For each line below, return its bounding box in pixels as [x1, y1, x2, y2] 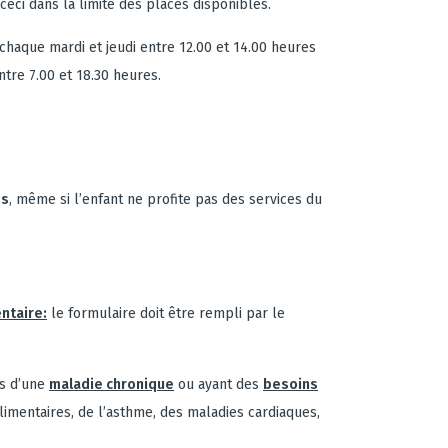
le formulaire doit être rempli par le [47, 305, 285, 322]
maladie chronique [49, 376, 174, 393]
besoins [263, 376, 318, 393]
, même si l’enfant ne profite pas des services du [9, 191, 322, 208]
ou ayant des [174, 376, 263, 393]
